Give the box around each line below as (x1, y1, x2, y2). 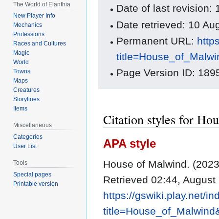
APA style (103, 137, 156, 151)
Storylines (13, 96, 40, 103)
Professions (13, 31, 45, 38)
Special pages (13, 171, 52, 178)
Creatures (13, 87, 40, 94)
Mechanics (13, 22, 43, 29)
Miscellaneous (13, 122, 52, 129)
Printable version (13, 180, 59, 187)
